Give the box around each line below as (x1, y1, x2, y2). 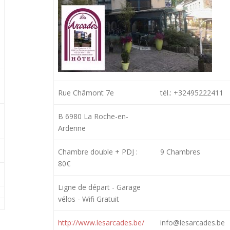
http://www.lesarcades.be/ (58, 218, 145, 228)
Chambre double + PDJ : (58, 147, 138, 157)
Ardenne (58, 123, 86, 133)
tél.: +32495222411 (160, 88, 224, 98)
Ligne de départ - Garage (58, 182, 141, 193)
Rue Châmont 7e (58, 88, 114, 98)
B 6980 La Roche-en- (58, 111, 129, 122)
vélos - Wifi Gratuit (58, 194, 120, 204)
